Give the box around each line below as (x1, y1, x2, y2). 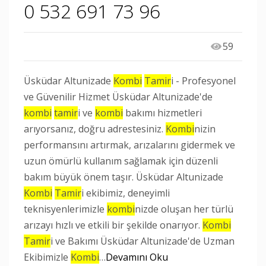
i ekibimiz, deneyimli (81, 186, 170, 199)
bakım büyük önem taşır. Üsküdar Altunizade (24, 170, 223, 183)
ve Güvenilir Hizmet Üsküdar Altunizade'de (24, 90, 213, 103)
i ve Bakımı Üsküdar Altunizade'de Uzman (50, 235, 235, 248)
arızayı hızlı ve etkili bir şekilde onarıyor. (24, 218, 202, 232)
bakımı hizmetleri (123, 106, 202, 119)
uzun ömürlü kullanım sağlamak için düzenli (24, 154, 218, 167)
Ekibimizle (24, 251, 71, 264)
